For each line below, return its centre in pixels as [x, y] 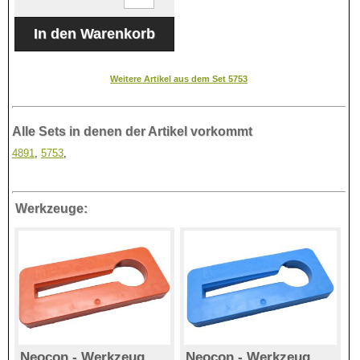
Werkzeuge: [52, 208]
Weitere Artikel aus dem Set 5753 [179, 78]
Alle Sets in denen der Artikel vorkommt [132, 131]
